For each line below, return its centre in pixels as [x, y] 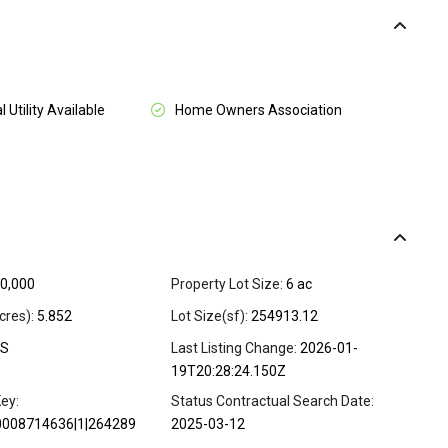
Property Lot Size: [227, 284]
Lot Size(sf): [209, 316]
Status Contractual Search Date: [272, 401]
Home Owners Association [258, 110]
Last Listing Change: [234, 348]
